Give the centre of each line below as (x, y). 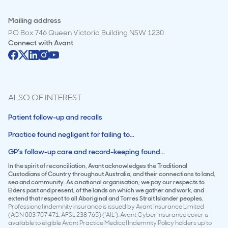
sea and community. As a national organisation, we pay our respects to (106, 182)
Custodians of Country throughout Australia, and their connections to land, (112, 174)
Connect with (31, 43)
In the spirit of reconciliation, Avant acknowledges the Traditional (98, 166)
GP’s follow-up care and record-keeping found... (87, 152)
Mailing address (35, 20)
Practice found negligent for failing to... (71, 134)
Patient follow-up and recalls (55, 117)
